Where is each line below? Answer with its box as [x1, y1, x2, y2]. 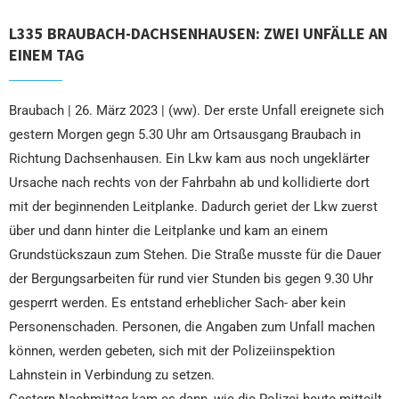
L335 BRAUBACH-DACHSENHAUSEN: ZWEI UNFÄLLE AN [9, 23, 387, 45]
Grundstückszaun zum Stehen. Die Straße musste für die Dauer [9, 247, 381, 264]
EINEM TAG [9, 45, 85, 66]
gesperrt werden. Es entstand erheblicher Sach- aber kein [9, 295, 346, 312]
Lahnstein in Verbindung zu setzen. [9, 367, 215, 384]
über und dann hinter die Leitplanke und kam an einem [9, 223, 328, 240]
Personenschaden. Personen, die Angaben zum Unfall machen [9, 319, 375, 336]
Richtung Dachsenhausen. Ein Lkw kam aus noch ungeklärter [9, 151, 370, 167]
